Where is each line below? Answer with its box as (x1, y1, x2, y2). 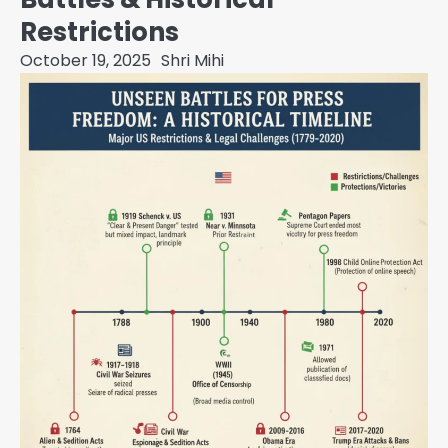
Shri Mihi (161, 49, 224, 73)
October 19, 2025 (20, 49, 151, 73)
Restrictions (20, 14, 179, 51)
